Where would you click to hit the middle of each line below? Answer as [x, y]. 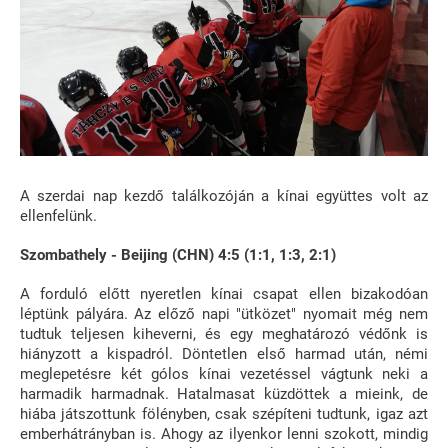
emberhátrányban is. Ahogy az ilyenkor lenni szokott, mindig [224, 433]
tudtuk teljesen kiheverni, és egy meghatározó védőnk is [224, 333]
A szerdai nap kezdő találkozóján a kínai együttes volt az [224, 195]
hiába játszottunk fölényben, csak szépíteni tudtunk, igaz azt [224, 413]
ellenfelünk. [58, 215]
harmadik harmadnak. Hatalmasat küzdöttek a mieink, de [224, 393]
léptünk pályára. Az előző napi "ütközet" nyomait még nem [224, 313]
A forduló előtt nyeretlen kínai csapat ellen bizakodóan [224, 293]
